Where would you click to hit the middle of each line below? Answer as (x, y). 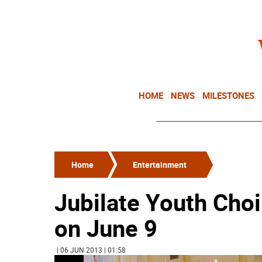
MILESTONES (228, 95)
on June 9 (106, 228)
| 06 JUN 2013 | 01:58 (91, 250)
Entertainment (160, 165)
